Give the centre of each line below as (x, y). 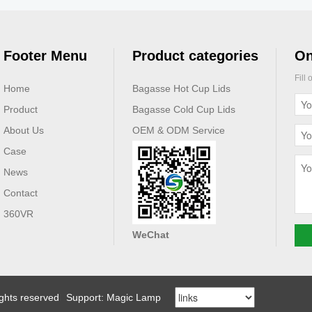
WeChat (150, 234)
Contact (21, 193)
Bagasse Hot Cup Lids (181, 88)
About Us (24, 130)
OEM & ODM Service (178, 130)
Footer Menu (45, 55)
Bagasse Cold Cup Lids (184, 109)
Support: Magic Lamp (114, 297)
